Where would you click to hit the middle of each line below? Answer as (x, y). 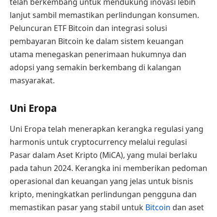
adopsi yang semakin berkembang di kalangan (95, 68)
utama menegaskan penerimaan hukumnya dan (98, 54)
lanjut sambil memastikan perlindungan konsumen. (104, 15)
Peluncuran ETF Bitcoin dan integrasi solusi (88, 28)
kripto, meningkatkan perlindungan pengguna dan (103, 194)
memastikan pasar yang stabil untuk (77, 208)
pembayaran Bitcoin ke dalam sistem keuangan (97, 41)
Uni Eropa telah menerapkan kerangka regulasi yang (107, 129)
